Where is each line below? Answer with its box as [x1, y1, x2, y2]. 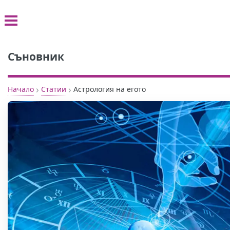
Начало [7, 84, 34, 94]
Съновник [7, 49, 64, 64]
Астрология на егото [73, 84, 146, 94]
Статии [41, 84, 66, 94]
